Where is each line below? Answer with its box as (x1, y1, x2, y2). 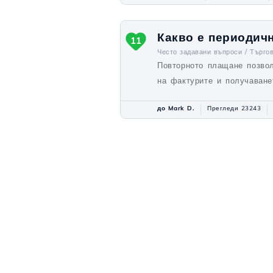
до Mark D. (157, 104, 194, 112)
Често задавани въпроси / (157, 48, 247, 56)
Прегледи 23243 (207, 104, 261, 112)
